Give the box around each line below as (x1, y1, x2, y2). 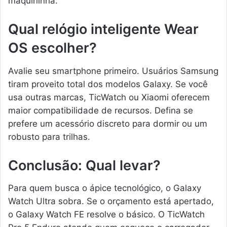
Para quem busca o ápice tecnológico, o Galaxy (8, 183, 201, 194)
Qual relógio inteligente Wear (8, 21, 199, 38)
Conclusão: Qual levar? (8, 157, 161, 174)
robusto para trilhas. (8, 131, 90, 142)
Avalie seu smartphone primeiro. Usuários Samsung (8, 65, 218, 76)
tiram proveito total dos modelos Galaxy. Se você (8, 79, 208, 89)
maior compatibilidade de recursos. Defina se (8, 105, 193, 116)
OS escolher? (8, 40, 97, 57)
